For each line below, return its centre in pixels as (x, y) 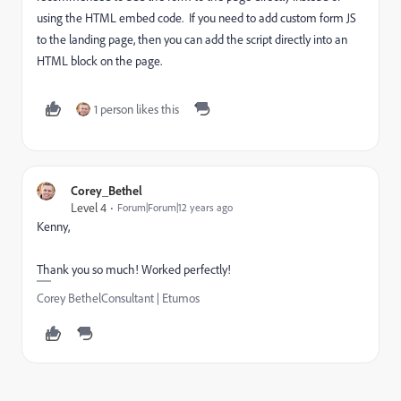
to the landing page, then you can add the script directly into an (192, 39)
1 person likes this (137, 109)
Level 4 (89, 207)
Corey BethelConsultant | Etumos (118, 298)
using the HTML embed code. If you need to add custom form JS (196, 17)
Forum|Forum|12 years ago (175, 207)
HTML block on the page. (99, 60)
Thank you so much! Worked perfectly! (135, 269)
